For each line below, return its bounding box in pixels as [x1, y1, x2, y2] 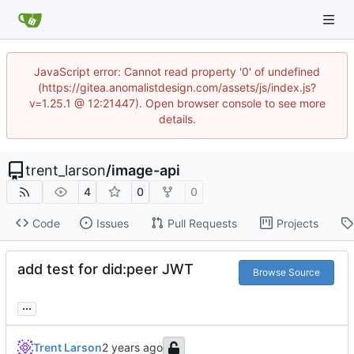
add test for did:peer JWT [17, 261, 194, 278]
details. [158, 112, 196, 126]
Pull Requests [167, 216, 237, 230]
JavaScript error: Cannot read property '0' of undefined [34, 65, 320, 78]
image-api [111, 162, 180, 179]
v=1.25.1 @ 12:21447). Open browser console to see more [28, 96, 326, 110]
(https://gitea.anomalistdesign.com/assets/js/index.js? [38, 81, 316, 94]
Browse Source [252, 266, 320, 279]
